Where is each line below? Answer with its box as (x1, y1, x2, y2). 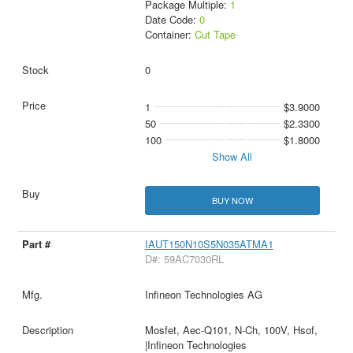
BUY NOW (211, 194, 253, 207)
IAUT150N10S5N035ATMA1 (144, 236, 273, 252)
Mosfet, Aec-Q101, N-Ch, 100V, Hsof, (144, 322, 318, 338)
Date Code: (144, 12, 199, 28)
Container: (144, 27, 195, 43)
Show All (212, 149, 253, 165)
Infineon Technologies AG (144, 287, 262, 303)
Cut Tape (194, 27, 236, 43)
